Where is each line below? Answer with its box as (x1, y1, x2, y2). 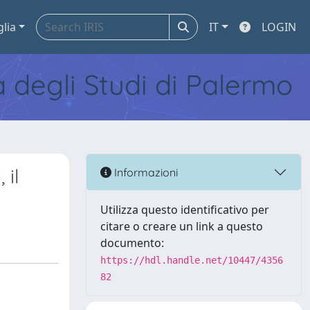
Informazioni (111, 165, 178, 179)
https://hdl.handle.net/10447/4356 (100, 255, 283, 266)
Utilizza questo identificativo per (100, 202, 269, 217)
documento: (100, 235, 164, 250)
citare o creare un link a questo (100, 219, 263, 234)
